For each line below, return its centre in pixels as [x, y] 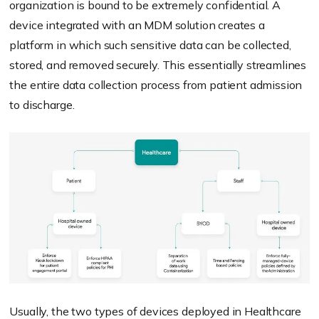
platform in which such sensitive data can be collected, [150, 45]
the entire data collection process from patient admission [156, 85]
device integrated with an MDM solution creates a [137, 25]
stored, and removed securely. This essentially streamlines [158, 65]
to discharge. [42, 105]
